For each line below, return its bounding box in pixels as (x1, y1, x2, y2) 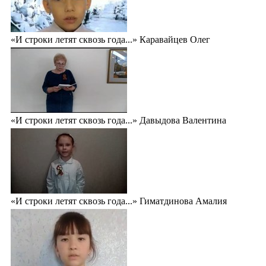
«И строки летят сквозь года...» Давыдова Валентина (11, 115, 226, 125)
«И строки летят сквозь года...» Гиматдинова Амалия (11, 195, 227, 206)
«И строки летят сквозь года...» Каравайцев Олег (11, 34, 210, 45)
